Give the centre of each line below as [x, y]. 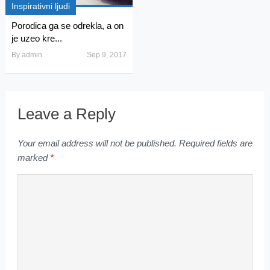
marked [33, 158]
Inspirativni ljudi [40, 6]
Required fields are [214, 143]
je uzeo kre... [36, 39]
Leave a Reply [66, 114]
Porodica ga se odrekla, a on [67, 26]
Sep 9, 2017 [106, 55]
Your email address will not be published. [97, 143]
